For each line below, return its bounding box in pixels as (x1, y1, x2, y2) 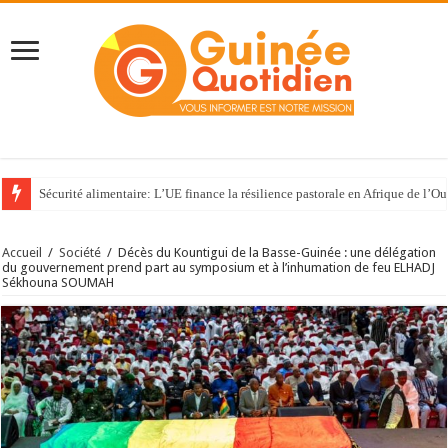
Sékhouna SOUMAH (2, 275, 115, 291)
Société (59, 245, 102, 261)
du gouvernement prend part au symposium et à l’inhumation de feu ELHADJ (2, 260, 436, 276)
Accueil (2, 245, 43, 261)
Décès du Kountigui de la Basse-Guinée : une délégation (118, 245, 437, 261)
